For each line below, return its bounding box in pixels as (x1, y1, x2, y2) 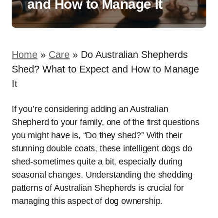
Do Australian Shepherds (81, 49, 188, 60)
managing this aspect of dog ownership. (12, 196, 163, 206)
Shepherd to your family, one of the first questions (12, 117, 200, 127)
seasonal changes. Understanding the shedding (12, 170, 193, 180)
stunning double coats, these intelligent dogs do (12, 144, 192, 153)
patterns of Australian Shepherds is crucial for (12, 183, 184, 193)
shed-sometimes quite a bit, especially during (12, 157, 182, 166)
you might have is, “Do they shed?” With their (12, 130, 182, 140)
